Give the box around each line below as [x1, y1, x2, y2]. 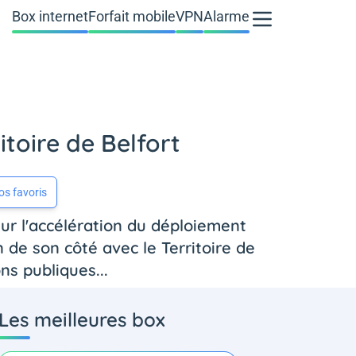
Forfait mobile [88, 8, 176, 25]
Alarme [203, 8, 250, 25]
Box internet [12, 8, 88, 25]
